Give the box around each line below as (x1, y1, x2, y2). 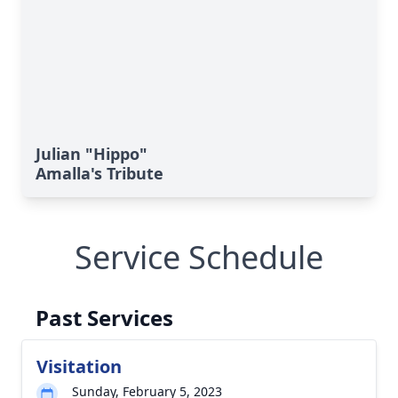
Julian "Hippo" (36, 143, 147, 164)
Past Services (36, 303, 173, 332)
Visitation (36, 354, 122, 378)
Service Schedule (75, 235, 323, 279)
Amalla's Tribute (36, 163, 163, 184)
